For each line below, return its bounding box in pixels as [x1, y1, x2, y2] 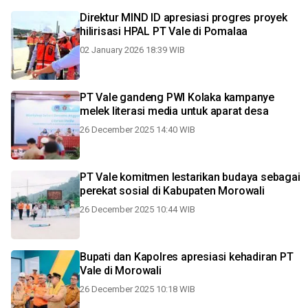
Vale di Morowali [80, 264, 162, 277]
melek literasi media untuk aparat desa [80, 104, 269, 118]
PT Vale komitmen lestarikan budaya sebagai [80, 170, 300, 184]
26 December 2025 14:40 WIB [80, 124, 195, 135]
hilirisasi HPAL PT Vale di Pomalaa [80, 25, 248, 38]
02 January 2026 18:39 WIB [80, 45, 185, 55]
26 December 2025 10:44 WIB [80, 204, 195, 214]
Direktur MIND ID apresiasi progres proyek [80, 11, 287, 24]
